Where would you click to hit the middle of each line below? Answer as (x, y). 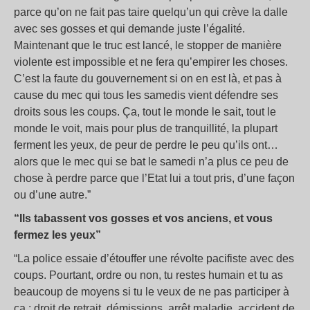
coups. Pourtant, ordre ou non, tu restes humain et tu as (148, 275)
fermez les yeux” (57, 235)
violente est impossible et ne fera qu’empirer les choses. (151, 62)
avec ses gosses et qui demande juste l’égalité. (129, 29)
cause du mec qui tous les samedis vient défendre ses (146, 95)
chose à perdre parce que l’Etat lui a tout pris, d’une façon (154, 178)
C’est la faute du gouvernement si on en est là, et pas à (148, 79)
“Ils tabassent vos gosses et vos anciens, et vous (143, 218)
